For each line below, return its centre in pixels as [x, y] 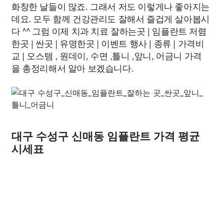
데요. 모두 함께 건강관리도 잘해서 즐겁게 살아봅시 [110, 18]
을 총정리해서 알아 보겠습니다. [73, 68]
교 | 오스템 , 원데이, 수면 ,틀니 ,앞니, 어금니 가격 [107, 55]
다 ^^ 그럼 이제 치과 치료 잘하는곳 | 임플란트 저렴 [109, 31]
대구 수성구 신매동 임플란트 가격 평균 [106, 136]
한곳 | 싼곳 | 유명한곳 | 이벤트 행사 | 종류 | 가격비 [108, 43]
